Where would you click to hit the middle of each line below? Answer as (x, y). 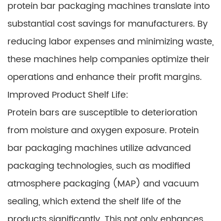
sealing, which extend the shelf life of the (94, 202)
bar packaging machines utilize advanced (99, 148)
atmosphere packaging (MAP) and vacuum (103, 184)
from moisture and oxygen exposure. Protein (103, 130)
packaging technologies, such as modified (99, 166)
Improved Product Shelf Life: (68, 95)
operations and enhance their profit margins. (105, 77)
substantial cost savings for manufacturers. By (108, 24)
